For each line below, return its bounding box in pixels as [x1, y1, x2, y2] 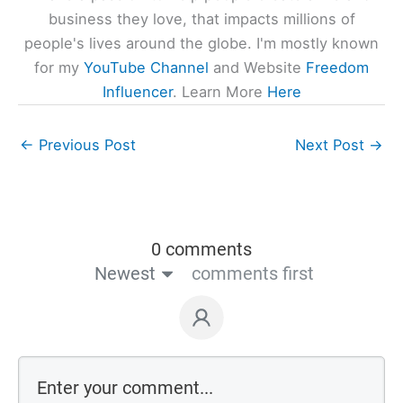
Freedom [306, 58, 369, 77]
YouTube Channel [84, 58, 209, 77]
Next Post [295, 135, 369, 154]
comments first [191, 263, 314, 285]
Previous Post [34, 135, 136, 154]
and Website [209, 58, 306, 77]
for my [34, 58, 84, 77]
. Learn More [172, 83, 267, 102]
